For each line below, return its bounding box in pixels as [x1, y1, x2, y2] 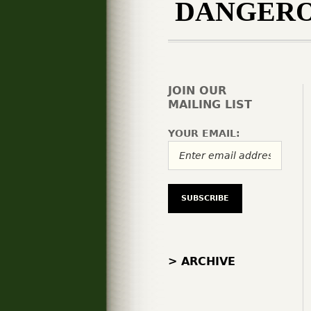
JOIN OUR [168, 84, 226, 97]
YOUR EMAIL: [168, 128, 240, 139]
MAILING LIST [168, 98, 252, 111]
